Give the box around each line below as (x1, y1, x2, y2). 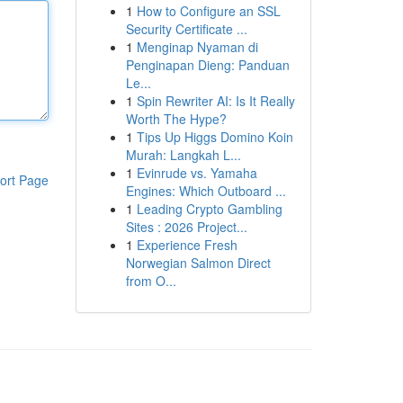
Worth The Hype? (125, 110, 227, 128)
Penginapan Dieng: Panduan (125, 56, 290, 74)
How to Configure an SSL (136, 2, 281, 20)
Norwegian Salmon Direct (125, 254, 271, 272)
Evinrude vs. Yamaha (136, 164, 257, 182)
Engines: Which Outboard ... (125, 182, 286, 200)
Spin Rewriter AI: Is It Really (136, 92, 295, 110)
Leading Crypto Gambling (136, 200, 282, 218)
